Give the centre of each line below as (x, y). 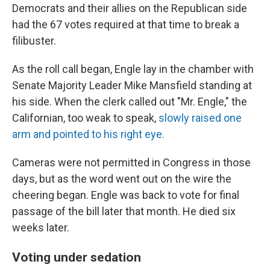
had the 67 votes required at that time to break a (126, 24)
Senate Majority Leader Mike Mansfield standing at (132, 85)
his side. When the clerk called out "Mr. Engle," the (130, 102)
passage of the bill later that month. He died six (124, 211)
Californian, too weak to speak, (84, 118)
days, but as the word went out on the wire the (122, 179)
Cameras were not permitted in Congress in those (131, 162)
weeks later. (41, 228)
